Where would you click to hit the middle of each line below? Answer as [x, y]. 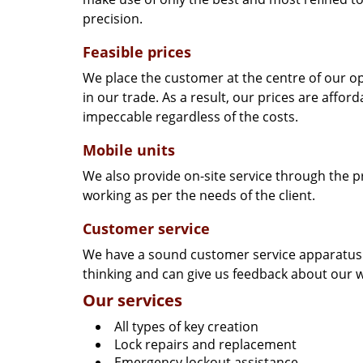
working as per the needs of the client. [199, 195]
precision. [113, 19]
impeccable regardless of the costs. [190, 117]
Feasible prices [137, 52]
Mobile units [129, 150]
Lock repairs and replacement [205, 344]
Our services [132, 300]
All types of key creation [186, 327]
